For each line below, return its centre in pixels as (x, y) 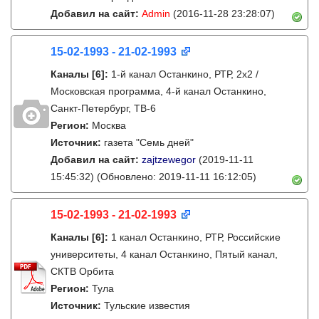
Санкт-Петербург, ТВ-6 (103, 108)
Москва (109, 125)
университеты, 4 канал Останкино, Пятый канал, (164, 254)
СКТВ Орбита (82, 271)
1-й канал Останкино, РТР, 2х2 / (185, 74)
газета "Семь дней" (149, 142)
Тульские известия (147, 305)
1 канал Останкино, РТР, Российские (196, 237)
